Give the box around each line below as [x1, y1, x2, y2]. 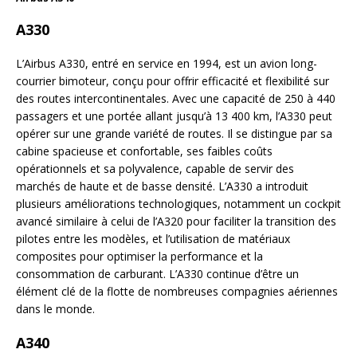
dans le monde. [16, 301, 95, 317]
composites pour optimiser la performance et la [16, 249, 263, 265]
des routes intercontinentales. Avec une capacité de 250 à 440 [16, 91, 335, 107]
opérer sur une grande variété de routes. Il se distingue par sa [16, 126, 332, 142]
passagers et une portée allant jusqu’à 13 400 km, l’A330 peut [16, 108, 332, 124]
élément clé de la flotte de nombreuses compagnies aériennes [16, 284, 338, 300]
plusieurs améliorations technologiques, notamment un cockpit [16, 196, 341, 212]
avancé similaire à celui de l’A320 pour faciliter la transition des [16, 214, 336, 229]
